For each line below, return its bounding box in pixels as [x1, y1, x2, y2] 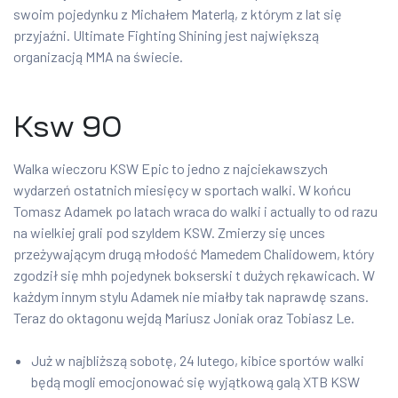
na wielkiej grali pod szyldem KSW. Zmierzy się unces [13, 224, 325, 242]
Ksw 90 [13, 113, 123, 142]
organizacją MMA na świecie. [13, 48, 183, 66]
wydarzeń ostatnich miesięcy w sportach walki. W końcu [13, 181, 351, 199]
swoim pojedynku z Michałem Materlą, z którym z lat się [13, 5, 342, 23]
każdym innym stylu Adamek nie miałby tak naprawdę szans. [13, 288, 369, 306]
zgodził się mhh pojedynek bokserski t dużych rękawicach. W [13, 267, 375, 284]
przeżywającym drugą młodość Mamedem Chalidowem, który [13, 245, 374, 263]
